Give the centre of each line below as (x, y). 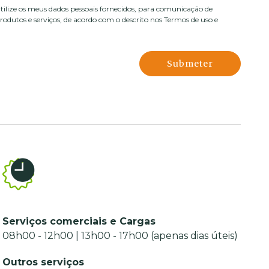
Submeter (190, 64)
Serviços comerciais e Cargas (79, 221)
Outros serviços (44, 262)
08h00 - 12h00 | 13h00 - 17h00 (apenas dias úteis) (120, 236)
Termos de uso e (191, 20)
